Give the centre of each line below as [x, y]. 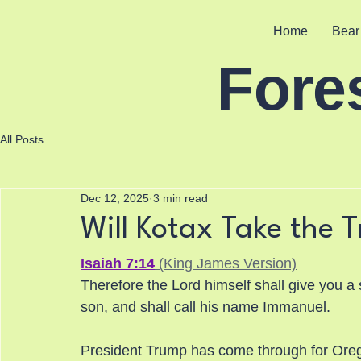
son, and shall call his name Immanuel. [205, 307]
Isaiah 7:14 [118, 263]
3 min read [180, 198]
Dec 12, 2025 [115, 198]
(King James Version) [226, 263]
